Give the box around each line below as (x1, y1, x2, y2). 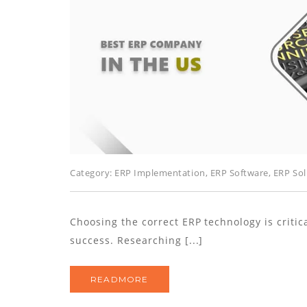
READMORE (90, 273, 149, 284)
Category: (70, 166, 115, 179)
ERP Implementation (114, 166, 206, 179)
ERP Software (210, 166, 269, 179)
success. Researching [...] (70, 233, 204, 247)
